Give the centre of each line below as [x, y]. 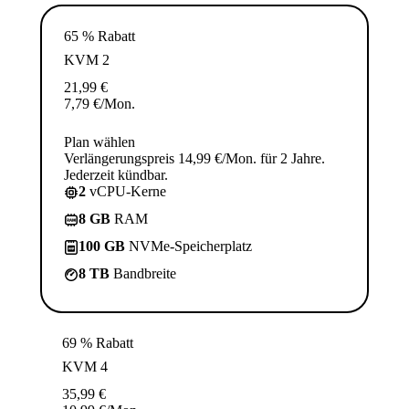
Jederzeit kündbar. [116, 174]
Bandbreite [143, 273]
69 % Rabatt [98, 342]
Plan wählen [100, 142]
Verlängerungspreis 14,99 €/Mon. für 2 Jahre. [194, 158]
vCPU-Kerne [126, 191]
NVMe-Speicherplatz [189, 246]
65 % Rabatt [100, 36]
